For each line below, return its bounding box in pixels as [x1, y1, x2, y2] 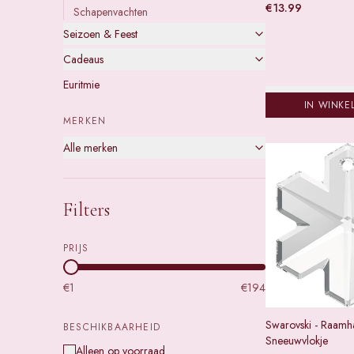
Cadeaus [63, 51, 104, 67]
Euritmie [63, 77, 100, 92]
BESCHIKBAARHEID [63, 320, 160, 334]
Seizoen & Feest [63, 26, 137, 42]
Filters [63, 198, 110, 221]
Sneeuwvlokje [265, 333, 328, 348]
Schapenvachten [73, 4, 148, 20]
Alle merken [63, 140, 118, 156]
